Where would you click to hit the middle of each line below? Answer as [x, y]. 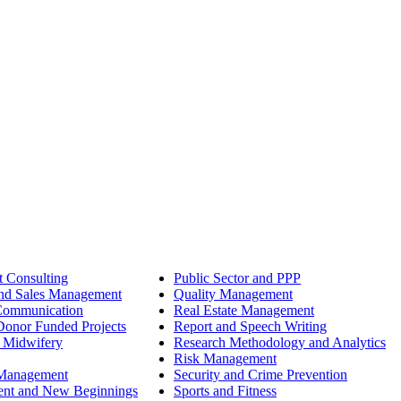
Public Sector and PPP [237, 278]
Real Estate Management [244, 311]
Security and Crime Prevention [260, 375]
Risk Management [225, 359]
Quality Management [233, 294]
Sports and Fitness [225, 391]
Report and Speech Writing [250, 327]
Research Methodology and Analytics [280, 343]
